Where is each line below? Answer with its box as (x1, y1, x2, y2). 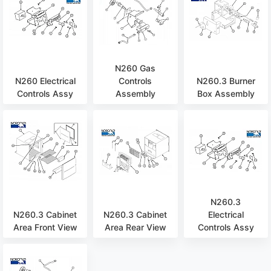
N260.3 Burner (196, 76, 255, 87)
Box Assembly (197, 88, 255, 99)
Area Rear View (104, 222, 166, 233)
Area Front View (13, 222, 77, 233)
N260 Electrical (15, 76, 76, 87)
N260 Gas (115, 63, 156, 74)
